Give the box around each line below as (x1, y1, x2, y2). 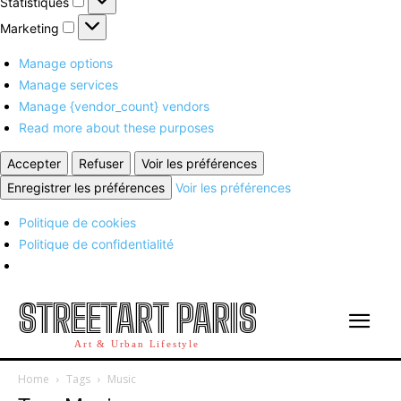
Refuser (79, 155, 124, 171)
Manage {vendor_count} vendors (19, 98, 209, 114)
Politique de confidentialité (19, 235, 174, 252)
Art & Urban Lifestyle (74, 337, 200, 349)
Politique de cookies (19, 214, 136, 230)
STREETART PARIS (18, 295, 256, 341)
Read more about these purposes (19, 119, 214, 135)
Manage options (19, 55, 113, 71)
